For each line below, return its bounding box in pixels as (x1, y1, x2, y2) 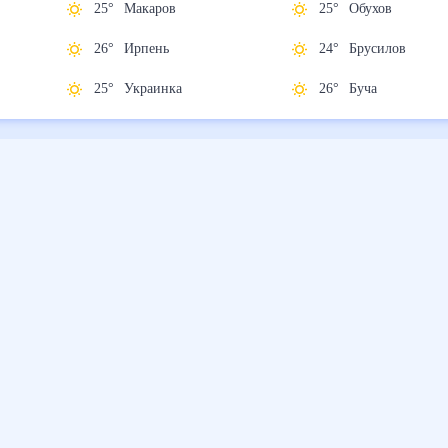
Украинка (126, 80, 198, 98)
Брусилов (352, 40, 425, 58)
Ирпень (127, 40, 185, 58)
